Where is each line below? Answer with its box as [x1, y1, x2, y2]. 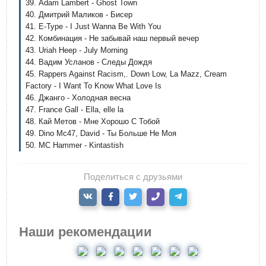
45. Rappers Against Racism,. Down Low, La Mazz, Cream [26, 69, 227, 78]
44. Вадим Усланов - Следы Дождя [26, 58, 152, 66]
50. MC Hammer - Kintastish [26, 141, 123, 150]
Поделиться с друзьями [84, 172, 182, 182]
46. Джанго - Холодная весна [26, 93, 131, 102]
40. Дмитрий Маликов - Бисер [26, 10, 132, 19]
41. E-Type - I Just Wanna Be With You [26, 22, 161, 31]
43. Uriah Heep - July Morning [26, 46, 128, 55]
